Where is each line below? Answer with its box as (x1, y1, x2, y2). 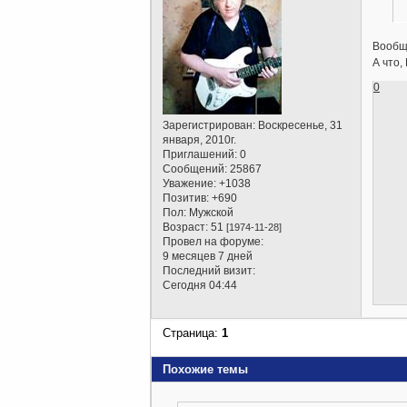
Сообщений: (163, 163, 228, 176)
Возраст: (163, 221, 209, 234)
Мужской (186, 206, 234, 220)
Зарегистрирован (163, 119, 253, 133)
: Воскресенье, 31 (253, 119, 343, 133)
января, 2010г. (163, 134, 237, 147)
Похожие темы (163, 362, 249, 377)
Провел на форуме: (163, 235, 264, 249)
